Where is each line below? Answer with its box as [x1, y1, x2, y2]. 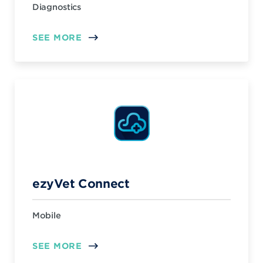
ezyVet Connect [32, 176, 130, 190]
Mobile [32, 210, 61, 220]
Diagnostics [32, 2, 81, 12]
